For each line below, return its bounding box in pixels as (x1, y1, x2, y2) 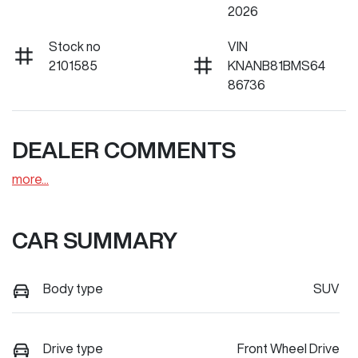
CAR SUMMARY (12, 229, 177, 253)
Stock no (49, 40, 101, 54)
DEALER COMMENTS (12, 138, 236, 162)
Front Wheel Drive (237, 341, 340, 355)
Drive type (43, 341, 103, 355)
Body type (43, 282, 103, 296)
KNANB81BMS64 (228, 59, 325, 73)
